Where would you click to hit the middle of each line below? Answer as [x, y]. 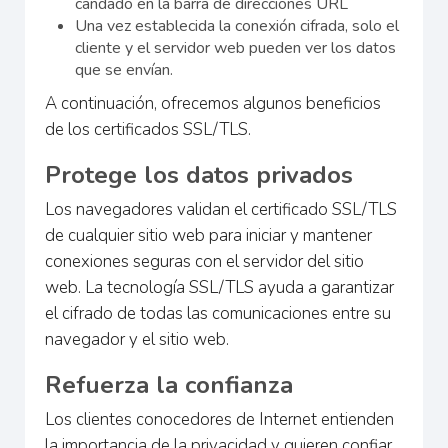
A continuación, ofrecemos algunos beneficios [213, 103]
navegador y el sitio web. [137, 339]
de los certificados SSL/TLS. [148, 129]
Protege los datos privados [199, 174]
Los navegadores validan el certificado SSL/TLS [221, 209]
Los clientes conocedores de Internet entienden [219, 419]
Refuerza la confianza [169, 384]
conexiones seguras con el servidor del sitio [204, 261]
